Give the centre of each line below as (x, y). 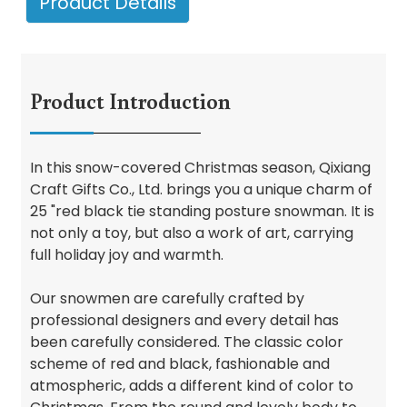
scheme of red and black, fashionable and (179, 363)
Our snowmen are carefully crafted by (167, 298)
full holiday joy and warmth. (126, 254)
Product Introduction (130, 100)
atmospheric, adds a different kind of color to (191, 385)
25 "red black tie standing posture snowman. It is (202, 211)
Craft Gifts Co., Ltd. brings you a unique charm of (201, 189)
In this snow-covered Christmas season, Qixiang (200, 167)
